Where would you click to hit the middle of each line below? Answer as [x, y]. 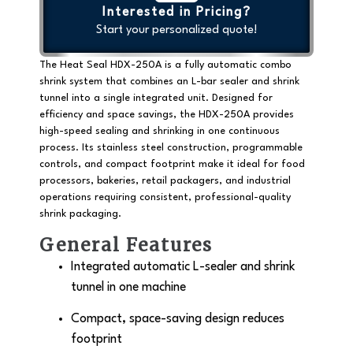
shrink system [71, 82]
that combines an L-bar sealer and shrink [201, 82]
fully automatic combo [238, 65]
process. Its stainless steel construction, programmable [171, 148]
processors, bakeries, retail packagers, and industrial [165, 181]
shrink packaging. [80, 214]
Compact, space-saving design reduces [178, 319]
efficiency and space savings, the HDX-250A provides [167, 115]
